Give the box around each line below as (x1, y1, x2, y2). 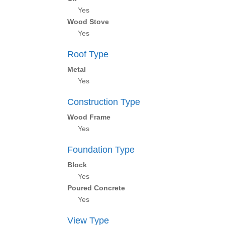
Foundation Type (67, 145, 135, 155)
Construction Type (67, 97, 141, 107)
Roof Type (67, 49, 109, 59)
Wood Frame (67, 113, 111, 121)
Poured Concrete (67, 184, 126, 192)
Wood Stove (67, 18, 109, 26)
